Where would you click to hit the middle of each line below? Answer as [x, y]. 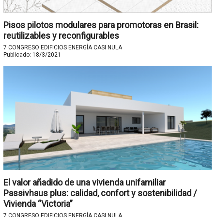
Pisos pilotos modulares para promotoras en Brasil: [101, 25]
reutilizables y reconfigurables [62, 36]
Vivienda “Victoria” [38, 204]
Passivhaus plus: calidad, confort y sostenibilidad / [100, 193]
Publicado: [18, 55]
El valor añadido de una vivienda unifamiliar [84, 183]
